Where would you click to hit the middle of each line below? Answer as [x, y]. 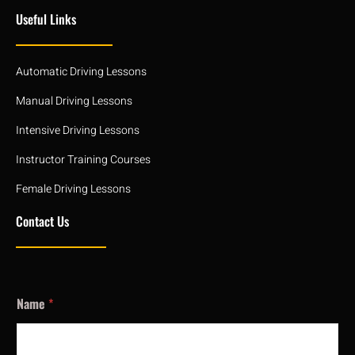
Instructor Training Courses [83, 159]
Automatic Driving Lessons [81, 71]
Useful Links [46, 19]
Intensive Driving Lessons [78, 130]
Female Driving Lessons [73, 189]
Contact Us [42, 221]
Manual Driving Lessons [74, 101]
